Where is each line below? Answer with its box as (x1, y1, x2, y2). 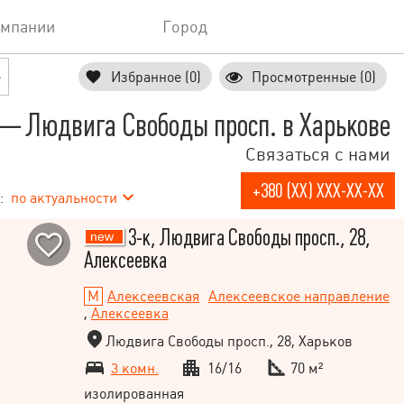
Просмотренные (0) (252, 68, 376, 86)
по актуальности (11, 188, 117, 207)
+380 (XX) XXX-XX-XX (252, 179, 384, 202)
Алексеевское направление (207, 288, 390, 306)
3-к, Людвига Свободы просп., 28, (124, 225, 371, 251)
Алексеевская (106, 288, 199, 306)
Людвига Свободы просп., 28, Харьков (105, 333, 353, 350)
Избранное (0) (111, 68, 201, 86)
